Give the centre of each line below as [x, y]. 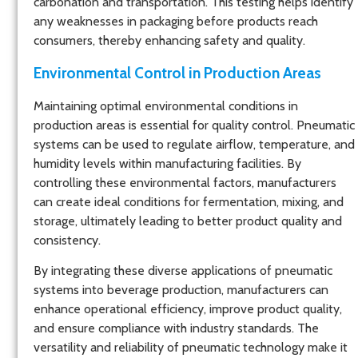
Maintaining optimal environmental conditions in [166, 106]
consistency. [67, 241]
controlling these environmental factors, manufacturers [185, 183]
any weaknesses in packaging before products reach [176, 21]
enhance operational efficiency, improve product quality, [188, 309]
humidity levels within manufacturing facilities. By [167, 164]
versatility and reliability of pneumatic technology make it [191, 348]
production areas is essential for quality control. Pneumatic [194, 125]
